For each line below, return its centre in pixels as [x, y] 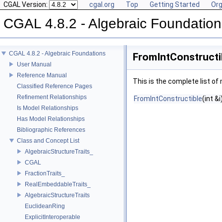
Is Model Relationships [48, 108]
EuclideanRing [45, 206]
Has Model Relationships [51, 119]
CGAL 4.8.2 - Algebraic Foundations [57, 53]
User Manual [34, 64]
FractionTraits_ [45, 173]
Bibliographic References [51, 130]
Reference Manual [42, 75]
